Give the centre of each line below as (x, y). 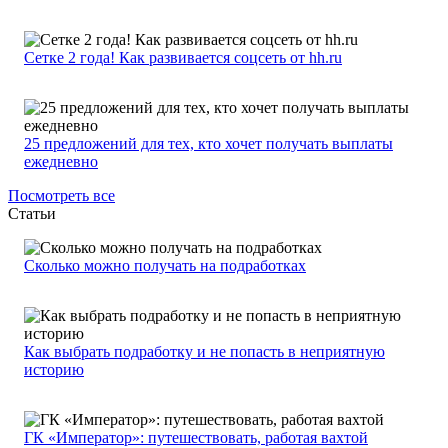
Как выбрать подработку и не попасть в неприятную (204, 352)
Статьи (32, 214)
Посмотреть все (61, 196)
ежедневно (61, 162)
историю (54, 370)
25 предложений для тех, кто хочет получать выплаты (208, 144)
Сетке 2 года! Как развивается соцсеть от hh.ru (183, 58)
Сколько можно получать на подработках (165, 266)
